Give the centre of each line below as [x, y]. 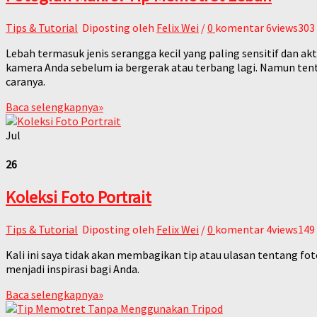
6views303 [290, 27]
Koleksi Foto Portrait [79, 197]
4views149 [290, 230]
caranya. [25, 81]
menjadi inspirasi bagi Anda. [73, 269]
